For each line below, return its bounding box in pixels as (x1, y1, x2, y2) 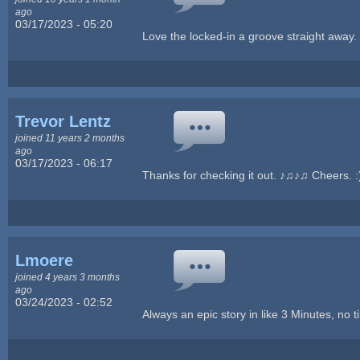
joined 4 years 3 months (15, 271, 121, 282)
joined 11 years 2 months (15, 132, 125, 143)
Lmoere (15, 251, 74, 269)
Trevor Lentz (15, 112, 112, 130)
